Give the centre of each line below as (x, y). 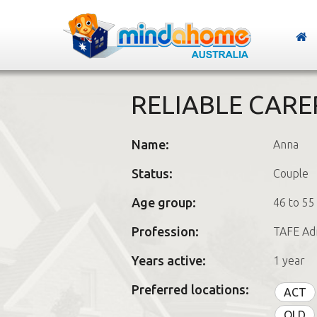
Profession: (165, 231)
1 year (289, 260)
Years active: (168, 260)
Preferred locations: (190, 289)
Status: (152, 173)
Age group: (163, 202)
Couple (290, 173)
